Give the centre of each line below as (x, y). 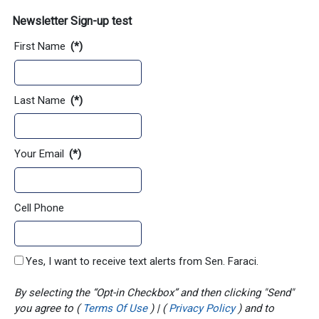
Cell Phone (39, 208)
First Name (41, 46)
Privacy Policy (203, 308)
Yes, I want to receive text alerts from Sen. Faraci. (142, 261)
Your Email (41, 154)
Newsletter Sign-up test (72, 21)
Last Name (41, 100)
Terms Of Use (116, 308)
